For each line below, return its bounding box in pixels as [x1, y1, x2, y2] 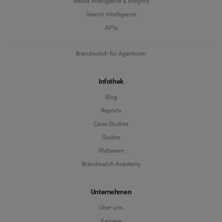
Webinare [98, 147, 124, 155]
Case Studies [94, 120, 128, 128]
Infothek [99, 77, 123, 85]
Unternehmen [90, 188, 132, 196]
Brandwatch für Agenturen [76, 50, 146, 57]
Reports [101, 107, 121, 114]
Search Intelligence [86, 10, 136, 18]
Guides [102, 134, 120, 141]
